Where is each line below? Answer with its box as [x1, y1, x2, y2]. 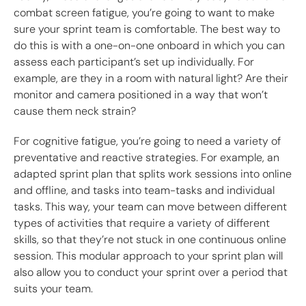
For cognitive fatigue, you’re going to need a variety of [14, 134, 281, 149]
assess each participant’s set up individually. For [14, 55, 254, 70]
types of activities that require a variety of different [14, 216, 270, 231]
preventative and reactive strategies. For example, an [14, 150, 279, 165]
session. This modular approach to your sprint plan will [14, 249, 283, 264]
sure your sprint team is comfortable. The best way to [14, 22, 280, 37]
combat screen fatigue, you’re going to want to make [14, 5, 275, 20]
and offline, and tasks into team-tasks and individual [14, 183, 275, 198]
